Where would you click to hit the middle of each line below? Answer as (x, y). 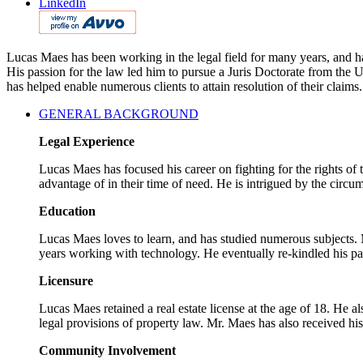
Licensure (66, 280)
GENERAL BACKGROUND (119, 113)
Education (67, 211)
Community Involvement (107, 350)
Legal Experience (87, 141)
